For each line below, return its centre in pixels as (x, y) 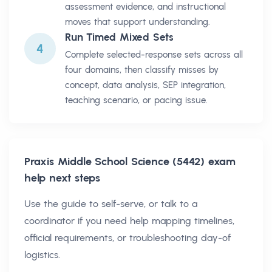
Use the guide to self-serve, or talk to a (111, 203)
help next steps (63, 178)
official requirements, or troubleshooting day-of (127, 237)
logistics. (42, 254)
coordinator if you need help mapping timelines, (129, 220)
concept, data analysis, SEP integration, (145, 85)
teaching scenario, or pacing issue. (136, 100)
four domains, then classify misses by (142, 70)
